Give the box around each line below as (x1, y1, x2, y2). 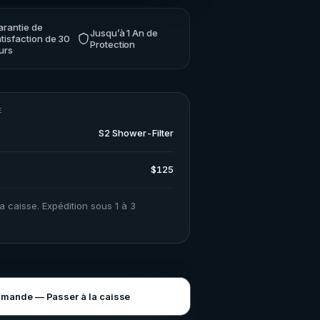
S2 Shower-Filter (98, 127, 174, 139)
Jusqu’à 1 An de (90, 27, 159, 39)
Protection (90, 39, 136, 50)
